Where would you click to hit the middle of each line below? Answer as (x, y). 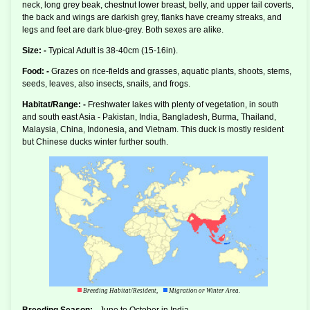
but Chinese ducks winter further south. (95, 142)
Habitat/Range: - (55, 105)
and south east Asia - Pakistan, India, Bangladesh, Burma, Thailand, (149, 117)
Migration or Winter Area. (203, 291)
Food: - (37, 72)
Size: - (35, 51)
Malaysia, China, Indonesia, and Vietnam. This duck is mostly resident (153, 130)
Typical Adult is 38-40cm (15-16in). (113, 51)
